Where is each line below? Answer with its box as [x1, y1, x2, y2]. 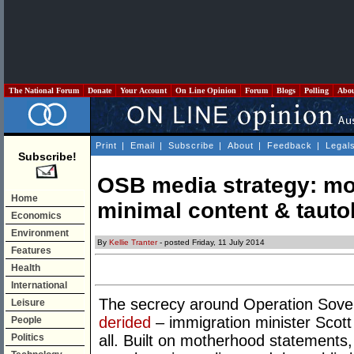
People [11, 314, 42, 326]
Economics [11, 210, 62, 221]
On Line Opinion [173, 86, 239, 95]
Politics [11, 332, 44, 343]
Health [11, 262, 40, 273]
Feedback [267, 141, 312, 150]
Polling [302, 86, 331, 95]
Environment [11, 228, 69, 239]
